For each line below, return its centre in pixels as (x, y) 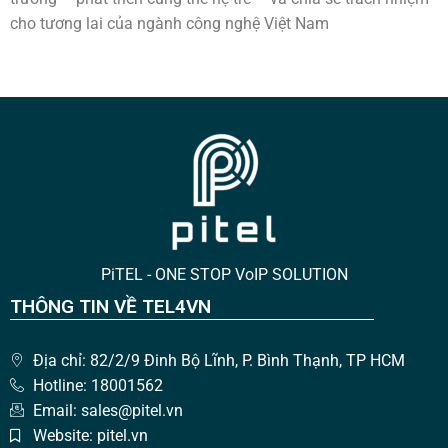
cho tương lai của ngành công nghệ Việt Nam (169, 23)
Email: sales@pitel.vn (107, 411)
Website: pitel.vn (90, 436)
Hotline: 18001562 (97, 386)
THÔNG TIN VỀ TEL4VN (110, 306)
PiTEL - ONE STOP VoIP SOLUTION (224, 274)
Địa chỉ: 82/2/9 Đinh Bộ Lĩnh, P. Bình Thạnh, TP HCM (218, 361)
